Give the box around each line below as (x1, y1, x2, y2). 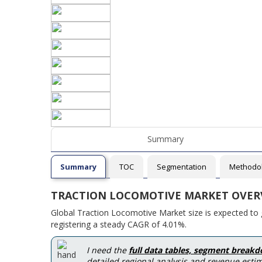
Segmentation (157, 161, 206, 172)
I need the (87, 244, 129, 256)
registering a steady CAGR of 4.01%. (51, 219, 187, 230)
